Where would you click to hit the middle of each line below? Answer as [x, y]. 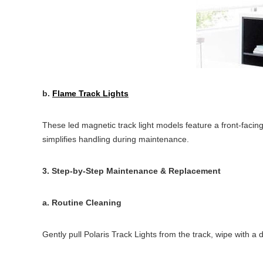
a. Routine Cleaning [82, 203]
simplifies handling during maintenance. [116, 139]
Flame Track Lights [90, 93]
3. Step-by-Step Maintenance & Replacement [131, 171]
